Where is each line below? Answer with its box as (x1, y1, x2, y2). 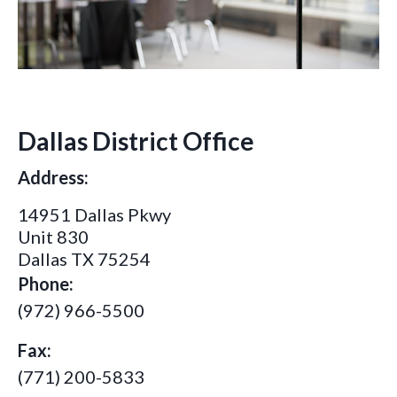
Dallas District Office (18, 126, 254, 156)
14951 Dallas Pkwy (18, 204, 171, 225)
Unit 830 (18, 226, 89, 247)
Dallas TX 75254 (18, 248, 151, 269)
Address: (18, 167, 89, 188)
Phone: (18, 273, 74, 294)
